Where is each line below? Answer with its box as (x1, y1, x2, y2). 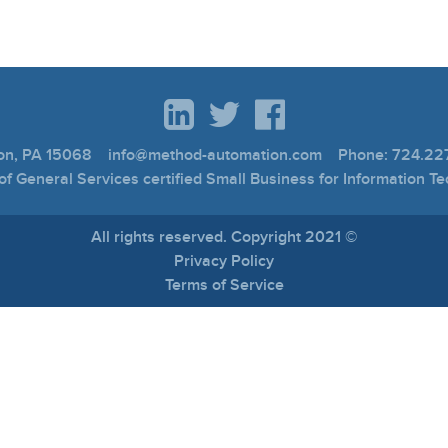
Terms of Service (164, 275, 284, 295)
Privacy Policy (174, 251, 274, 271)
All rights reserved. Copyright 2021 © (91, 227, 357, 247)
